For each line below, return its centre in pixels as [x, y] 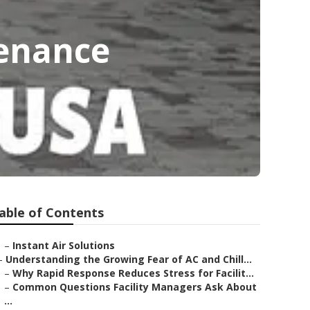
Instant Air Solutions [64, 245]
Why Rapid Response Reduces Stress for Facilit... [133, 273]
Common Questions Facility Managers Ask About [135, 287]
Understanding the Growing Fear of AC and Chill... [129, 259]
